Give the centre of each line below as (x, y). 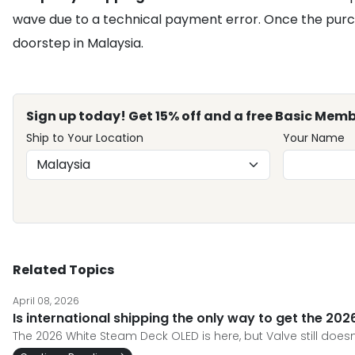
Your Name (313, 138)
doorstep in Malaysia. (78, 43)
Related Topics (63, 270)
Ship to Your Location (85, 138)
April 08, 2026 (46, 301)
